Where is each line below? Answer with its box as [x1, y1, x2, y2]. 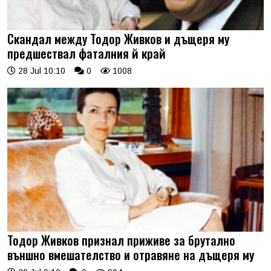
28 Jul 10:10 [16, 65, 65, 76]
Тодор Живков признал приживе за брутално [7, 231, 235, 249]
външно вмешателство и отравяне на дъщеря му [7, 246, 254, 264]
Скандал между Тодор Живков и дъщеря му [7, 29, 229, 48]
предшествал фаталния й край [7, 44, 166, 62]
